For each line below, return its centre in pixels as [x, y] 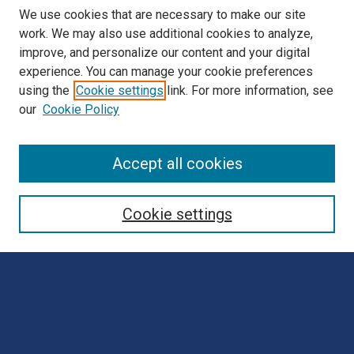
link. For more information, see [249, 90]
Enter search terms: [64, 275]
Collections [47, 181]
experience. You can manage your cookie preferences [166, 72]
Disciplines [46, 199]
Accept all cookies [177, 164]
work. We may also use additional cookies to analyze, [166, 34]
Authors [39, 217]
